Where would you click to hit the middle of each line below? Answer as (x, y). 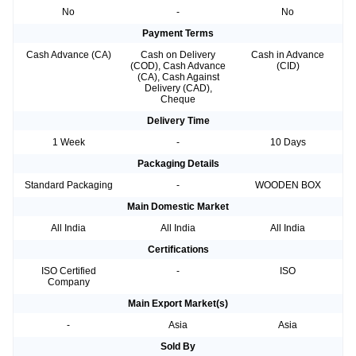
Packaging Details (178, 164)
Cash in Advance (288, 55)
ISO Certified (68, 271)
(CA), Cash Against (178, 77)
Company (68, 282)
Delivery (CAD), (178, 89)
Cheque (178, 100)
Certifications (178, 250)
